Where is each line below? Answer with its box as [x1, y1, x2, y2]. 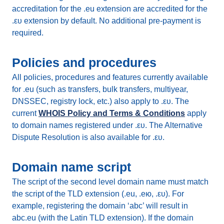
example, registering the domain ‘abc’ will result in [12, 201, 188, 210]
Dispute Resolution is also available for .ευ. [12, 133, 164, 141]
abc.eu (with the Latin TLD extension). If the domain [12, 213, 193, 222]
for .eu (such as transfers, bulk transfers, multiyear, [12, 85, 188, 93]
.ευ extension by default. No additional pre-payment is [12, 16, 201, 25]
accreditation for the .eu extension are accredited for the [12, 4, 207, 13]
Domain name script [12, 160, 131, 174]
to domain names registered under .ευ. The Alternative [12, 121, 202, 129]
